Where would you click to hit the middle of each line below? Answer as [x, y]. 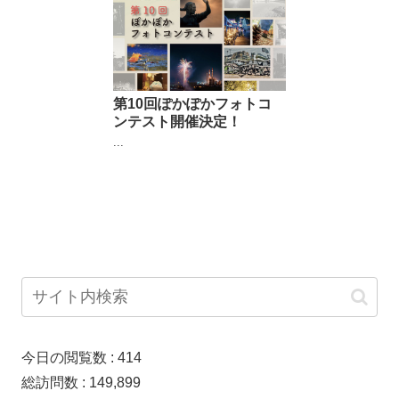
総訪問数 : [55, 383]
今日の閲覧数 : [69, 358]
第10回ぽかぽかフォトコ [193, 103]
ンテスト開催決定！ [178, 121]
